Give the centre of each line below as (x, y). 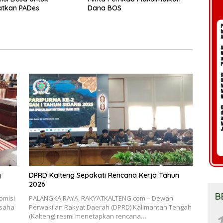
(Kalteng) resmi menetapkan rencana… (87, 216)
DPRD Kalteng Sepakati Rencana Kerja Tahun (104, 175)
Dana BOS (104, 8)
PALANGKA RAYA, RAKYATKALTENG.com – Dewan (101, 198)
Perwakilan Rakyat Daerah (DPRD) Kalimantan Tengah (110, 207)
